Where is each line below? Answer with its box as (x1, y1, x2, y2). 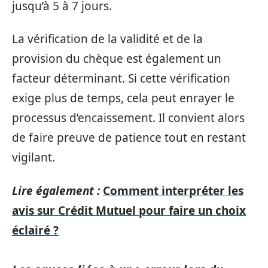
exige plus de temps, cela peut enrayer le (12, 90, 234, 106)
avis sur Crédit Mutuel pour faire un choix (12, 202, 246, 218)
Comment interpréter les (103, 182, 243, 199)
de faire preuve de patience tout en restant (12, 130, 246, 145)
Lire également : (12, 182, 100, 199)
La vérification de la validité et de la (12, 31, 203, 47)
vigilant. (12, 150, 55, 165)
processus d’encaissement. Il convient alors (12, 110, 245, 126)
